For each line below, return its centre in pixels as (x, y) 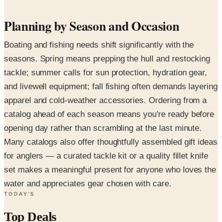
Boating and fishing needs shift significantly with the (99, 45)
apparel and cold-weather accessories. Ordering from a (106, 101)
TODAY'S (20, 194)
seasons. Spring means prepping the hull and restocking (107, 59)
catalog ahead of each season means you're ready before (109, 114)
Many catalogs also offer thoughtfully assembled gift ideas (111, 142)
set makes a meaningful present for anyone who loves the (110, 170)
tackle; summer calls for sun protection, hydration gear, (106, 73)
